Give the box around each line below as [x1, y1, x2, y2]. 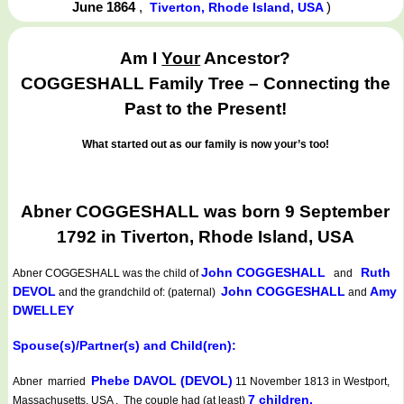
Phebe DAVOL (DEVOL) [91, 373, 233, 389]
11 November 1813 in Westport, [233, 375, 390, 389]
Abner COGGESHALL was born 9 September [21, 201, 390, 221]
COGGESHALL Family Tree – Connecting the [20, 74, 390, 94]
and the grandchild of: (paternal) [56, 286, 221, 299]
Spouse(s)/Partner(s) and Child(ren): [13, 338, 236, 353]
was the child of [120, 267, 201, 280]
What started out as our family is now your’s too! [81, 137, 329, 151]
